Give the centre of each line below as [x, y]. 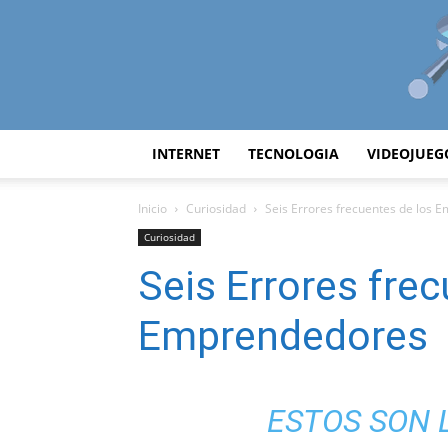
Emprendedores [283, 336]
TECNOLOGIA [293, 153]
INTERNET [186, 153]
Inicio [152, 208]
